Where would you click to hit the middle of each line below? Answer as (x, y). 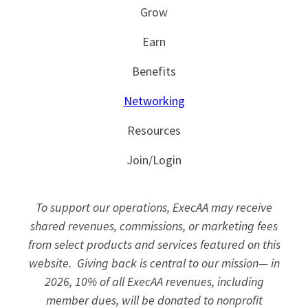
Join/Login (154, 160)
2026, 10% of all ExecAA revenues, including (154, 282)
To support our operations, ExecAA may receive (154, 208)
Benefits (154, 71)
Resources (154, 131)
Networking (154, 101)
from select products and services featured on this (154, 245)
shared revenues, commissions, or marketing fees (154, 226)
